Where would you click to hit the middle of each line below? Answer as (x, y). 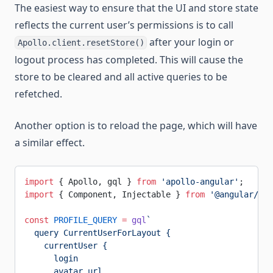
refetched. (38, 94)
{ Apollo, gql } (95, 182)
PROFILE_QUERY (83, 220)
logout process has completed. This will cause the (129, 60)
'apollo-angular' (197, 182)
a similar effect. (50, 143)
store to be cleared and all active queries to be (121, 77)
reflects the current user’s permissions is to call (124, 25)
